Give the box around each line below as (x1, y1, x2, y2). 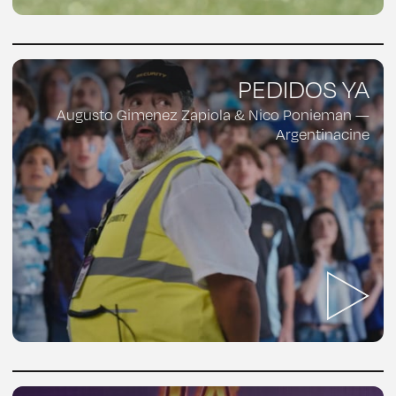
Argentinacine (276, 125, 369, 143)
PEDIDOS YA (238, 74, 369, 103)
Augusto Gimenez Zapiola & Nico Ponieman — (57, 105, 369, 124)
